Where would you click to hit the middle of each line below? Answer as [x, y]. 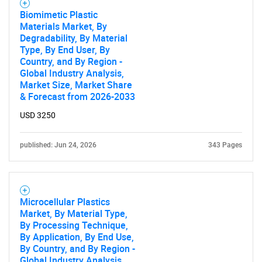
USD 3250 [38, 115]
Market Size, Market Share [76, 85]
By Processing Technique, [74, 225]
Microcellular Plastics [65, 202]
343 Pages [225, 145]
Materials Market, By [63, 26]
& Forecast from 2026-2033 [77, 96]
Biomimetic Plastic [59, 15]
